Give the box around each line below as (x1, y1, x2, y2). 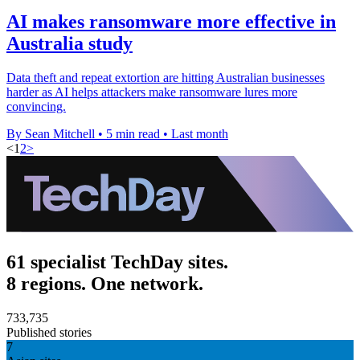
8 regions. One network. (6, 272, 203, 294)
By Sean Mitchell (6, 126, 95, 141)
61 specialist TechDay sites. (6, 251, 228, 272)
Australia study (6, 32, 133, 54)
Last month (171, 126, 228, 141)
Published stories (6, 325, 92, 339)
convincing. (6, 99, 66, 113)
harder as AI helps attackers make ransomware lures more (6, 84, 297, 99)
